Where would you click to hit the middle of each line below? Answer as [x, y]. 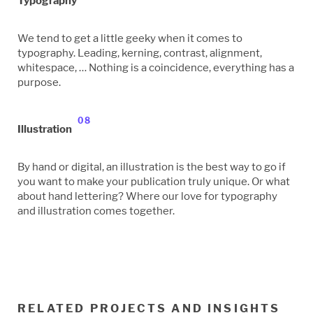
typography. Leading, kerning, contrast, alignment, [140, 52]
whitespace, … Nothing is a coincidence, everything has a [156, 67]
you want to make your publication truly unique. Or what [154, 181]
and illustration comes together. [96, 210]
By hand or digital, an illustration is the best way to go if [152, 166]
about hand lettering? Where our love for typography [147, 196]
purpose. [39, 82]
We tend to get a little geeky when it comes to [130, 38]
